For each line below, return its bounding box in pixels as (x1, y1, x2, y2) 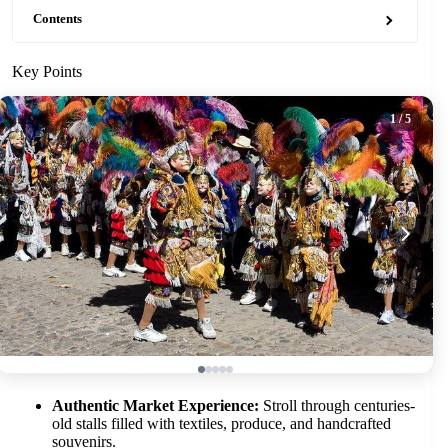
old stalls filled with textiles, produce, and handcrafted (52, 414, 391, 432)
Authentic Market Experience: (52, 396, 259, 414)
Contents (33, 12, 82, 26)
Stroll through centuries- (259, 396, 415, 414)
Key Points (12, 63, 82, 80)
